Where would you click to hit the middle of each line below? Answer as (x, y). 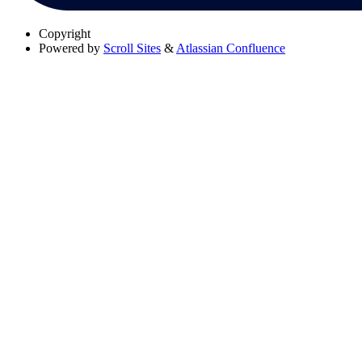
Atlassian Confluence (231, 48)
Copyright (65, 33)
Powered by (69, 48)
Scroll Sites (132, 48)
